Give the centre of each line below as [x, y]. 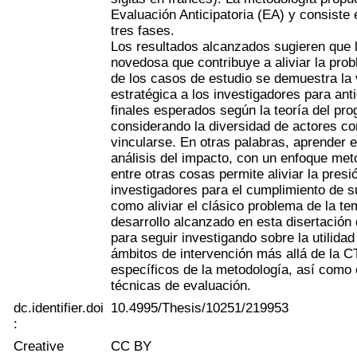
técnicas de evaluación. [181, 285]
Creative [39, 346]
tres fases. [143, 30]
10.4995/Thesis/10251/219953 [200, 308]
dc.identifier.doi [59, 308]
